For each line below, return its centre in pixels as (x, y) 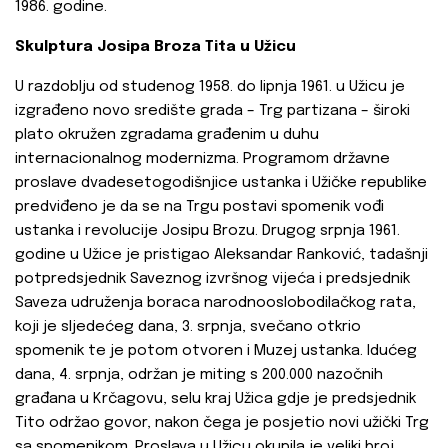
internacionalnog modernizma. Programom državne (202, 159)
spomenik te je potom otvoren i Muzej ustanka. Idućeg (216, 351)
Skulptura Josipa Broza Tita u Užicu (155, 47)
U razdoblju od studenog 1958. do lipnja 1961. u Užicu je (210, 87)
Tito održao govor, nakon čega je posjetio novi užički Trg (222, 423)
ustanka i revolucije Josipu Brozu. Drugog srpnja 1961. (207, 231)
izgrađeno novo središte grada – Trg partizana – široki (212, 111)
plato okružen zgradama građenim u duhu (167, 135)
